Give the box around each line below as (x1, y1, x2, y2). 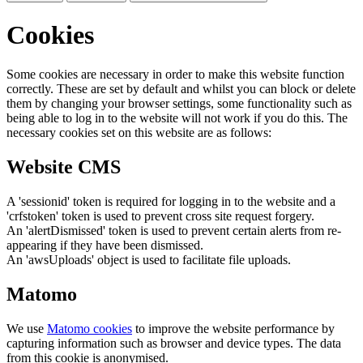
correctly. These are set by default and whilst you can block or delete (6, 82, 356, 96)
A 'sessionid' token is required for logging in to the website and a (6, 194, 335, 208)
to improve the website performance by (132, 321, 335, 335)
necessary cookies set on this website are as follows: (6, 126, 271, 140)
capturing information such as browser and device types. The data (6, 335, 341, 350)
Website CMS (6, 156, 121, 177)
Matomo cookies (47, 321, 132, 335)
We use (6, 321, 47, 335)
